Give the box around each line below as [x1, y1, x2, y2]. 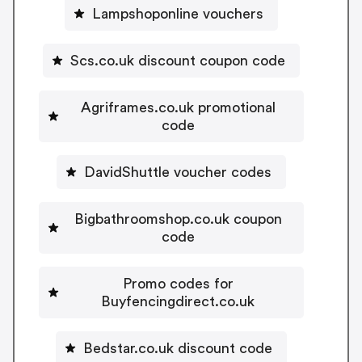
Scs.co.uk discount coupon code [70, 53, 285, 68]
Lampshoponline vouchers [92, 6, 263, 21]
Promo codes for [122, 276, 234, 291]
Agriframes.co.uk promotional [80, 99, 276, 115]
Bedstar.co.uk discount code [83, 340, 272, 356]
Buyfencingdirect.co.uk [101, 293, 255, 309]
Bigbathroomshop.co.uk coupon [74, 211, 282, 226]
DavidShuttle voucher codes [84, 164, 271, 179]
